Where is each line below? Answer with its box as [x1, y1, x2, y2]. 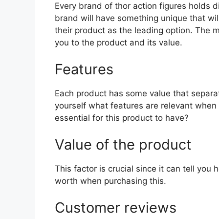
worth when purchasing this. [55, 176, 166, 186]
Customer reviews [55, 199, 176, 217]
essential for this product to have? [55, 113, 189, 123]
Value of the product [55, 136, 192, 153]
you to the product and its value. [55, 38, 182, 48]
